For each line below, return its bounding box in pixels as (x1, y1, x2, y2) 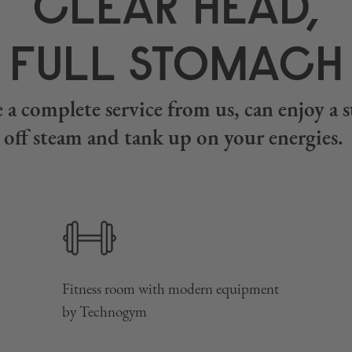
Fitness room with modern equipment (62, 279, 280, 299)
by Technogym (62, 302, 148, 321)
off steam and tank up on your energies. (4, 123, 348, 152)
